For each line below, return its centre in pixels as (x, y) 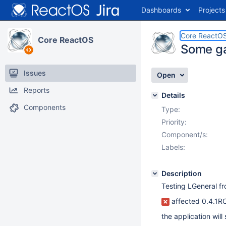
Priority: (174, 122)
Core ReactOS (66, 40)
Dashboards (161, 10)
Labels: (173, 147)
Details (173, 95)
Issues (35, 73)
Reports (37, 90)
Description (182, 173)
